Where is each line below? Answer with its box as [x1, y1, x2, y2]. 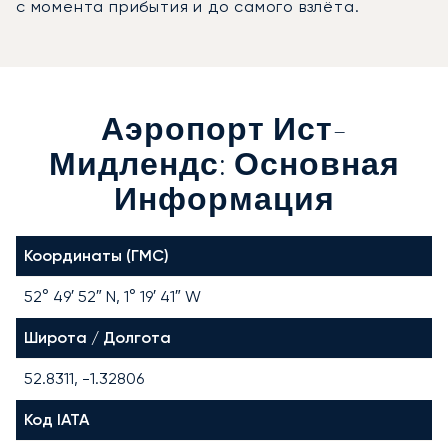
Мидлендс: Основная [48, 152, 400, 182]
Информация [113, 187, 335, 217]
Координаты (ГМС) [24, 245, 169, 265]
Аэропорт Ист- [101, 117, 347, 147]
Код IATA [24, 409, 89, 429]
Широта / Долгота [24, 327, 171, 347]
